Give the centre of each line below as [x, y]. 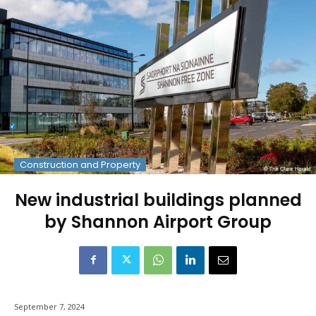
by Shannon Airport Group [158, 221]
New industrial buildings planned [158, 200]
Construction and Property [80, 164]
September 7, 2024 [49, 306]
